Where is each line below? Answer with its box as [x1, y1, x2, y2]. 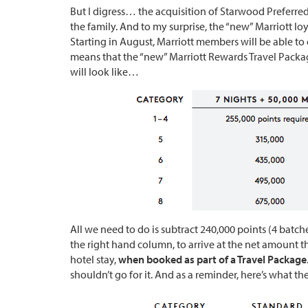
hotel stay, [70, 252, 118, 266]
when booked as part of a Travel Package [118, 252, 307, 266]
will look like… [70, 64, 139, 78]
